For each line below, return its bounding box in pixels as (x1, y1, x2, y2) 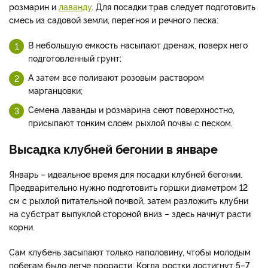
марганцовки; (28, 84, 83, 96)
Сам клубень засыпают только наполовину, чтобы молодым (9, 246, 251, 258)
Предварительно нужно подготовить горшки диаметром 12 (9, 181, 248, 193)
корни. (9, 221, 35, 233)
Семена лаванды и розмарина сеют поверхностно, (28, 103, 234, 115)
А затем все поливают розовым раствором (28, 71, 204, 83)
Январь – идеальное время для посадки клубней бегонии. (9, 168, 242, 180)
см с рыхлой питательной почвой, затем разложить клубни (9, 194, 248, 206)
